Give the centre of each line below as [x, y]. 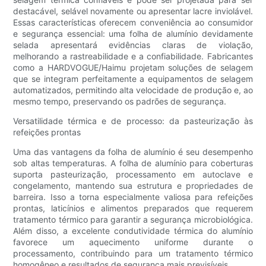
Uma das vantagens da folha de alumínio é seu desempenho [133, 151]
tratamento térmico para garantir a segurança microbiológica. [133, 219]
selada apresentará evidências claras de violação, [133, 45]
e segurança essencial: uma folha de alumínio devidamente [133, 33]
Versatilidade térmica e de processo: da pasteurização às [133, 121]
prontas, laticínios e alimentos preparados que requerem [133, 208]
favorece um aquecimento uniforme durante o [133, 242]
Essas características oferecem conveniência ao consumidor [133, 22]
